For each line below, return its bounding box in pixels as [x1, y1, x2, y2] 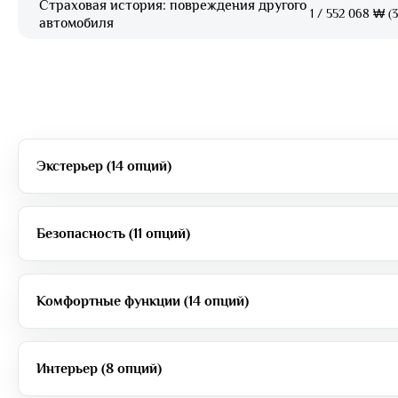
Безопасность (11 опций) [36, 226, 190, 243]
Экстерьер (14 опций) [36, 158, 171, 175]
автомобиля [39, 14, 114, 31]
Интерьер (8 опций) [36, 361, 162, 378]
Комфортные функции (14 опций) [36, 293, 249, 310]
